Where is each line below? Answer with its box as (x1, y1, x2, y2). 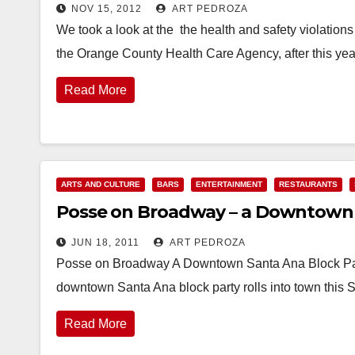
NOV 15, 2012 (71, 3, 142, 14)
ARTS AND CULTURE (61, 180, 140, 189)
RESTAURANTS (279, 180, 338, 189)
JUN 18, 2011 (71, 237, 139, 248)
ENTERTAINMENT (196, 180, 262, 189)
